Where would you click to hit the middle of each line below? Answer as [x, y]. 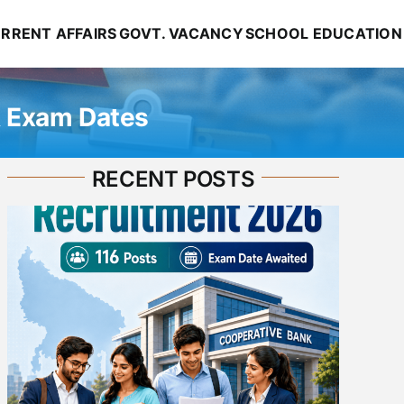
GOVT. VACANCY [181, 33]
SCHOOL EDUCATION [323, 33]
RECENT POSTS [173, 179]
